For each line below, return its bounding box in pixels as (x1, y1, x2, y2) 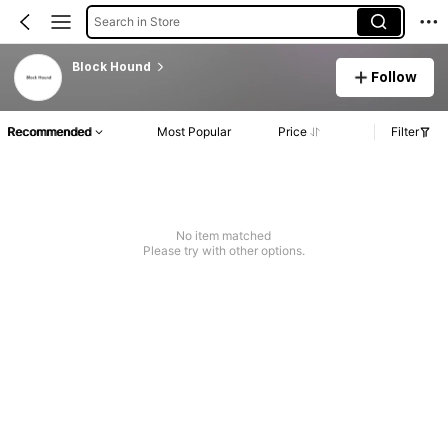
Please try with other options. (142, 243, 305, 259)
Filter (391, 124, 419, 140)
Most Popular (157, 124, 232, 140)
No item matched (176, 228, 272, 244)
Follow (371, 68, 418, 85)
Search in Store (93, 13, 180, 29)
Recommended (7, 124, 91, 140)
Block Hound (71, 59, 151, 74)
